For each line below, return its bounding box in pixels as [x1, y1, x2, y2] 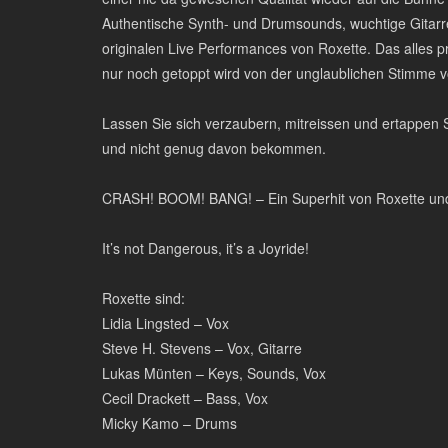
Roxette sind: [102, 288, 185, 308]
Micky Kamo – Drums [102, 413, 237, 433]
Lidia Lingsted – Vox [102, 313, 229, 333]
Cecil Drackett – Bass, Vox [102, 388, 268, 408]
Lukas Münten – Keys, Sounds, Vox [102, 363, 326, 383]
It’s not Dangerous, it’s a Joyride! [102, 238, 309, 258]
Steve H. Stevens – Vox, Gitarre [102, 338, 302, 358]
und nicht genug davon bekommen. [102, 138, 326, 158]
